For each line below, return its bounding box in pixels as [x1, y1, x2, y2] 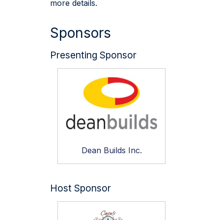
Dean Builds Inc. [81, 145, 142, 156]
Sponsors [50, 25, 111, 42]
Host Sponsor [50, 182, 111, 194]
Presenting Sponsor [50, 49, 137, 61]
